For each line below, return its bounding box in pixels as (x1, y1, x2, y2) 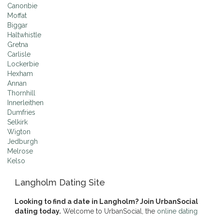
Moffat (7, 12, 27, 19)
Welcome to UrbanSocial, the (61, 207, 157, 215)
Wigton (7, 128, 31, 136)
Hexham (7, 70, 33, 77)
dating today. (15, 207, 61, 215)
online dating (157, 207, 198, 215)
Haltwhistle (7, 31, 41, 39)
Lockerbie (7, 60, 39, 68)
